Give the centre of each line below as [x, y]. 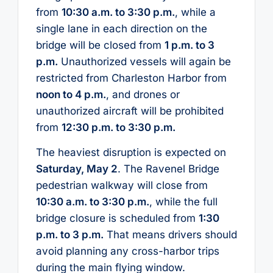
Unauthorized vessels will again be [144, 61]
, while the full [183, 202]
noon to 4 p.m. [71, 94]
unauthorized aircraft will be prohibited [129, 111]
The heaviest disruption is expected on [131, 153]
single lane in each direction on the [121, 28]
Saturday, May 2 [76, 169]
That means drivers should [170, 235]
